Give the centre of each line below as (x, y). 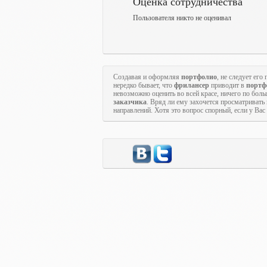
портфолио (199, 77)
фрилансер (192, 85)
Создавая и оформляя (147, 77)
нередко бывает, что (144, 85)
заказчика (130, 102)
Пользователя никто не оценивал (182, 18)
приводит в (228, 85)
